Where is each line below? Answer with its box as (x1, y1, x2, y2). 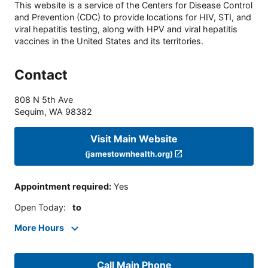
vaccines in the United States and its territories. (14, 36, 203, 47)
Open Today (14, 202, 63, 212)
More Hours (14, 223, 64, 233)
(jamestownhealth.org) (84, 148, 173, 159)
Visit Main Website (90, 132, 178, 145)
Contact (14, 66, 68, 83)
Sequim (14, 106, 44, 117)
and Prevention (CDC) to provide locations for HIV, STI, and (14, 12, 251, 23)
